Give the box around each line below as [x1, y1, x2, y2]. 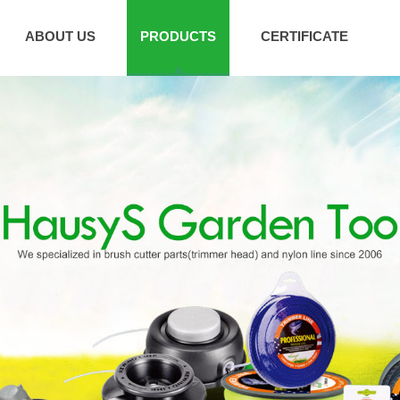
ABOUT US [25, 29, 96, 44]
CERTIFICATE [261, 29, 348, 44]
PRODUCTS [140, 29, 216, 44]
